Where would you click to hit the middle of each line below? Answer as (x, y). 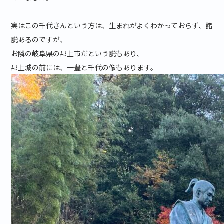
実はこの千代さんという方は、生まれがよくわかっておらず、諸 (112, 26)
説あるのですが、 (39, 40)
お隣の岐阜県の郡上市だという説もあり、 (77, 54)
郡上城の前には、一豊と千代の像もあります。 (84, 68)
